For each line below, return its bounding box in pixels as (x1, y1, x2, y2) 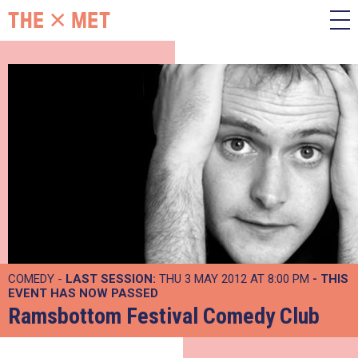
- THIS (312, 272, 348, 286)
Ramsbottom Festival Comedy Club (8, 303, 320, 329)
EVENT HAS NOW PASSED (8, 286, 158, 300)
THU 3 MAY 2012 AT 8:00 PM (156, 272, 312, 286)
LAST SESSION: (66, 272, 156, 286)
